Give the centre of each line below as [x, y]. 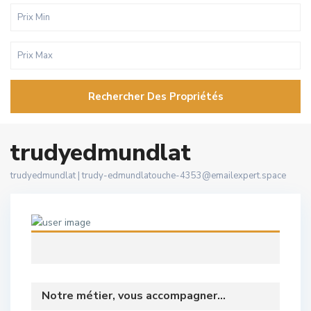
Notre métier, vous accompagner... [134, 296]
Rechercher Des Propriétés [155, 96]
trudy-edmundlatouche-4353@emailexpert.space [184, 176]
